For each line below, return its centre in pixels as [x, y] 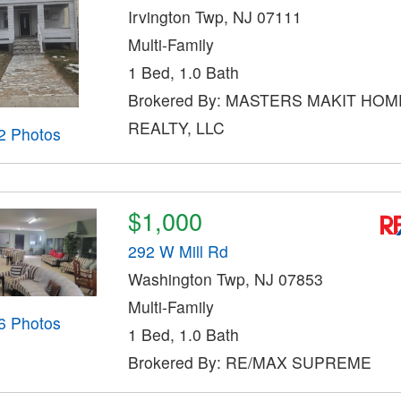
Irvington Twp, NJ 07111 [214, 17]
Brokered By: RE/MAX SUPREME [249, 363]
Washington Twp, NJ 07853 [225, 279]
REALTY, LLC [176, 128]
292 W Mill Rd [178, 252]
